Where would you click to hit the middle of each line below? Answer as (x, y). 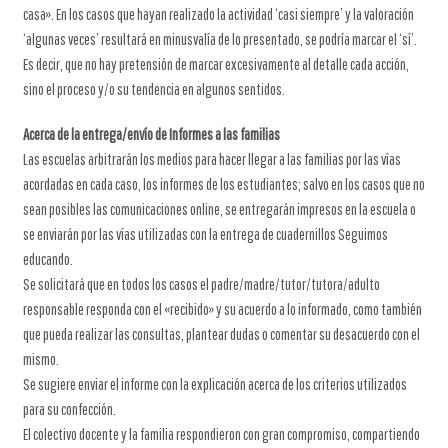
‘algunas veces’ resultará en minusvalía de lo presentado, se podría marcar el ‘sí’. (219, 39)
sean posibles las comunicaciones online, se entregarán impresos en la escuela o (219, 209)
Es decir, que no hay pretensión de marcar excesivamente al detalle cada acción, (215, 64)
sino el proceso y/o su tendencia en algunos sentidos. (153, 89)
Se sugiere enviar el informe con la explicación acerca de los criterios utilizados (214, 384)
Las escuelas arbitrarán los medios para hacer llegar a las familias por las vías (211, 159)
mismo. (40, 359)
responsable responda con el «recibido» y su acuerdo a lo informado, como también (222, 309)
